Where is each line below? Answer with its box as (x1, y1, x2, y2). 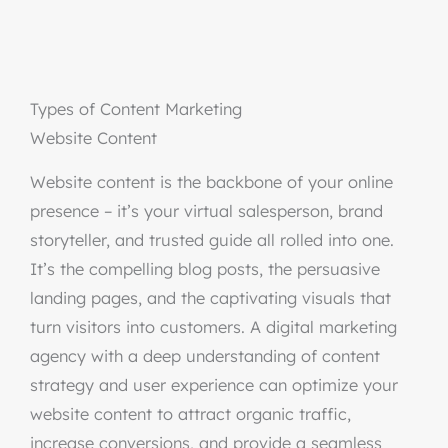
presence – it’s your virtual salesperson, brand (30, 201, 383, 221)
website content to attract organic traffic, (30, 404, 351, 424)
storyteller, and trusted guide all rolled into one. (30, 230, 394, 250)
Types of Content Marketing (30, 99, 242, 119)
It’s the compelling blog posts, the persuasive (30, 259, 380, 279)
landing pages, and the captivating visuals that (30, 288, 391, 308)
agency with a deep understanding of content (30, 346, 380, 366)
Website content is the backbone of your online (30, 172, 393, 192)
